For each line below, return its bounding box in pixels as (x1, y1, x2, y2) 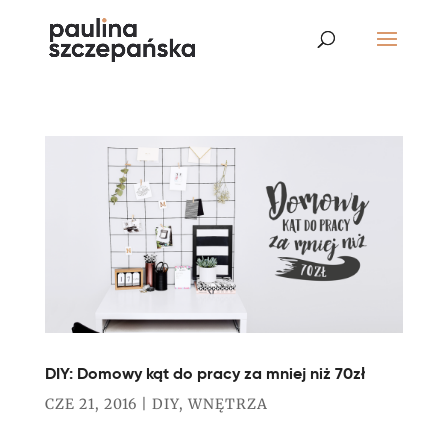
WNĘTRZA (187, 395, 268, 414)
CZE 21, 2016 (44, 395, 137, 414)
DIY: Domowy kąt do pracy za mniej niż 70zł (44, 363, 365, 385)
